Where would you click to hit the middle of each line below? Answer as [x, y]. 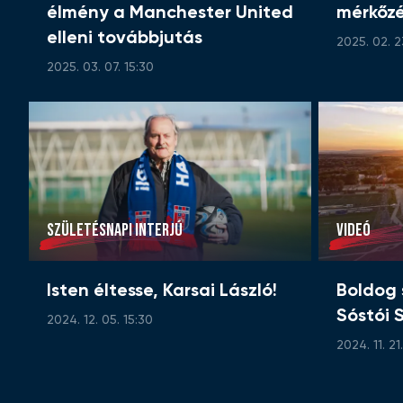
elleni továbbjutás [125, 39]
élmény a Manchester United [170, 14]
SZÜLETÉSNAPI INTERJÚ [115, 231]
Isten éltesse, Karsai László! [162, 292]
